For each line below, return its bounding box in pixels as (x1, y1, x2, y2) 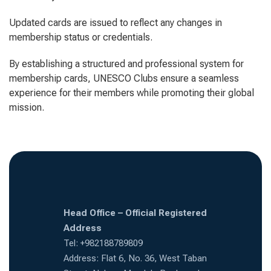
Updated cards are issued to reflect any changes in (9, 17, 222, 28)
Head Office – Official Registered (64, 207, 207, 218)
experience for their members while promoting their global (9, 87, 254, 99)
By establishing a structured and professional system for (9, 58, 244, 70)
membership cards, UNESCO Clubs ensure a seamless (9, 73, 239, 84)
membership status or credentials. (9, 31, 152, 43)
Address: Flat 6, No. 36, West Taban (64, 253, 207, 264)
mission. (9, 102, 44, 113)
